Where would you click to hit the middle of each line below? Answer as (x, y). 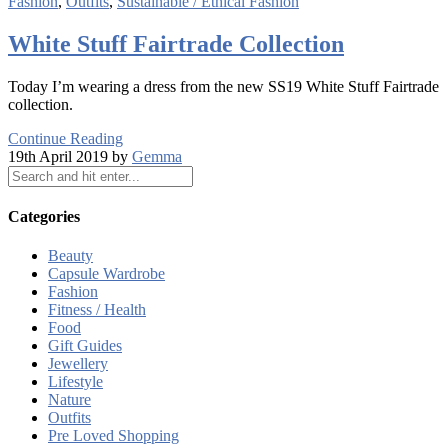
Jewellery (78, 364)
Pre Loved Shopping (113, 436)
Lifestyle (75, 382)
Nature (69, 400)
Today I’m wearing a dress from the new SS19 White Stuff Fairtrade (223, 86)
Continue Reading (65, 138)
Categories (44, 216)
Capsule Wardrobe (106, 274)
